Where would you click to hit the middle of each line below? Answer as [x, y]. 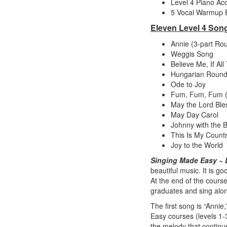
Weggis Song [192, 54]
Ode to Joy [188, 84]
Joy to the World [197, 145]
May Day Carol [195, 115]
